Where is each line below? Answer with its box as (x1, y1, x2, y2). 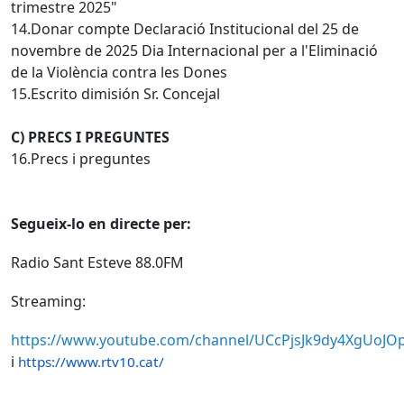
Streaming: (11, 291, 86, 312)
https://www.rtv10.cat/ (18, 353, 164, 372)
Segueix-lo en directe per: (11, 213, 191, 234)
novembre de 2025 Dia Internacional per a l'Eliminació (11, 40, 378, 60)
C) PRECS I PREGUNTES (11, 126, 170, 147)
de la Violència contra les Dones (11, 61, 227, 82)
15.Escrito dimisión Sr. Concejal (11, 83, 220, 104)
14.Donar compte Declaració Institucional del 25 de (11, 18, 359, 39)
